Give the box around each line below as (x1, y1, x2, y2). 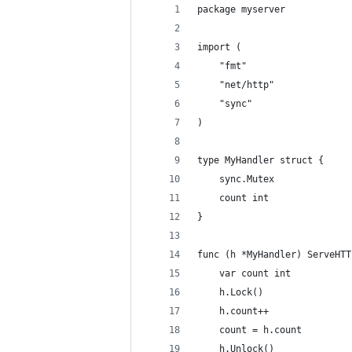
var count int (219, 268, 291, 279)
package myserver (197, 4, 285, 15)
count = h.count (219, 324, 302, 335)
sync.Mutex (219, 174, 274, 185)
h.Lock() (219, 287, 263, 298)
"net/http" (219, 79, 274, 90)
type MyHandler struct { (197, 155, 324, 166)
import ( (197, 42, 241, 53)
